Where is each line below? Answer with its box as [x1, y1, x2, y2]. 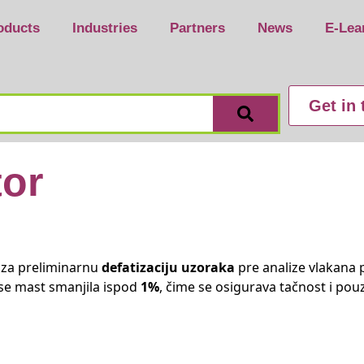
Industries [71, 20, 137, 36]
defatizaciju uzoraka [102, 258, 235, 276]
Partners [169, 20, 225, 36]
